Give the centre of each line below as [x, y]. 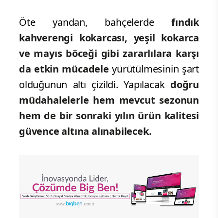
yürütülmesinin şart [156, 69]
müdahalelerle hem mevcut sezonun [109, 100]
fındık [176, 22]
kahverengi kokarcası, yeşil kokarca [109, 38]
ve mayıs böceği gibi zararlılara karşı [109, 54]
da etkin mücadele [66, 69]
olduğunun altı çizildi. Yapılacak [95, 85]
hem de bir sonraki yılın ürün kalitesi [109, 116]
